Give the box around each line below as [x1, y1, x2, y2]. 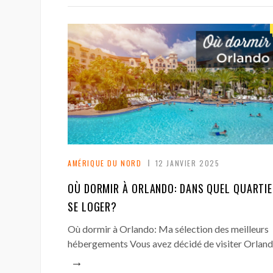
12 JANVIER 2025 [155, 158, 220, 169]
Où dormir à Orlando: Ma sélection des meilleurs [68, 223, 269, 235]
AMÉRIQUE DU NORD [68, 158, 142, 169]
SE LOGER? [68, 199, 118, 215]
